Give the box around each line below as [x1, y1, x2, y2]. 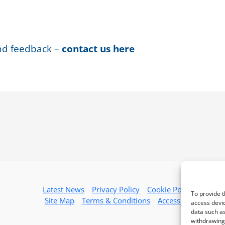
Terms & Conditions [81, 195, 150, 205]
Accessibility [157, 195, 199, 205]
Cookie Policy [147, 184, 194, 194]
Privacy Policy [92, 184, 140, 194]
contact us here [61, 42, 135, 55]
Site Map [44, 195, 74, 205]
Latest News [43, 184, 85, 194]
